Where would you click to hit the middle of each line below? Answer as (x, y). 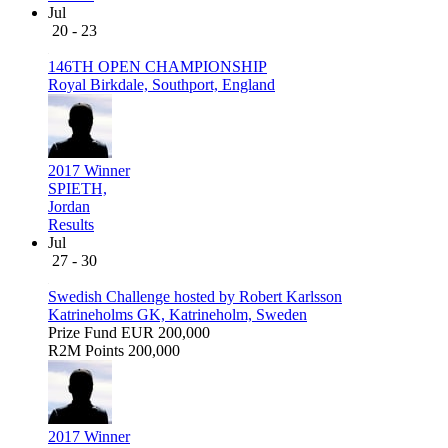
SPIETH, (77, 188)
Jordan (69, 206)
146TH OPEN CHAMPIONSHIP (157, 66)
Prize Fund (82, 332)
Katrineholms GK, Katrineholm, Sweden (177, 314)
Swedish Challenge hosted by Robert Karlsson (195, 296)
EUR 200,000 (165, 332)
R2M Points (86, 350)
